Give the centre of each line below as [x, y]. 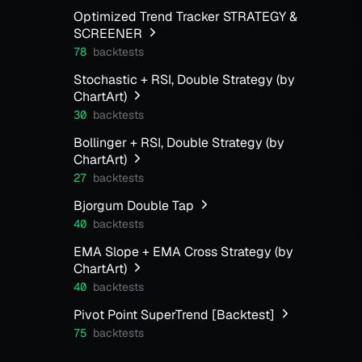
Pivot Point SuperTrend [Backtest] [175, 315]
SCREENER [108, 34]
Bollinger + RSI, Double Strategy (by [179, 143]
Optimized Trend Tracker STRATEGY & [186, 17]
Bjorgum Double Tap [134, 206]
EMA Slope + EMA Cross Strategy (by [184, 252]
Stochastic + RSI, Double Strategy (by [185, 80]
